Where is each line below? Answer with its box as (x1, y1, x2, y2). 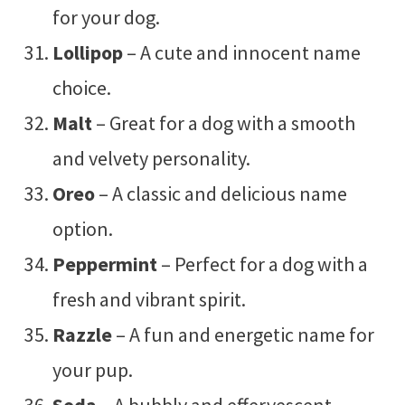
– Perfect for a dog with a (156, 250, 368, 277)
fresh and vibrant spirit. (52, 286, 246, 312)
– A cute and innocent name (122, 39, 361, 65)
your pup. (52, 356, 133, 382)
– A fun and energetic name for (111, 321, 374, 347)
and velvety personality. (52, 145, 250, 171)
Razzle (52, 321, 112, 347)
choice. (52, 74, 111, 100)
